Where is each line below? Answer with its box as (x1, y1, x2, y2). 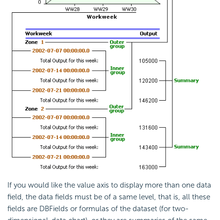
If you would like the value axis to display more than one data (7, 180, 211, 190)
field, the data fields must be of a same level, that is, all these (7, 192, 210, 201)
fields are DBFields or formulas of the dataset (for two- (7, 204, 189, 213)
